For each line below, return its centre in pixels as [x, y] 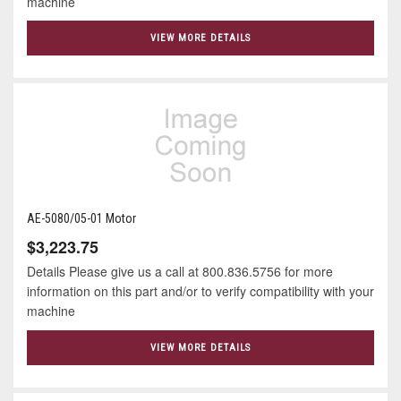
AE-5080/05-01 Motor [81, 219]
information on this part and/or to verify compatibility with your [200, 291]
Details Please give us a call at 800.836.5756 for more [180, 272]
